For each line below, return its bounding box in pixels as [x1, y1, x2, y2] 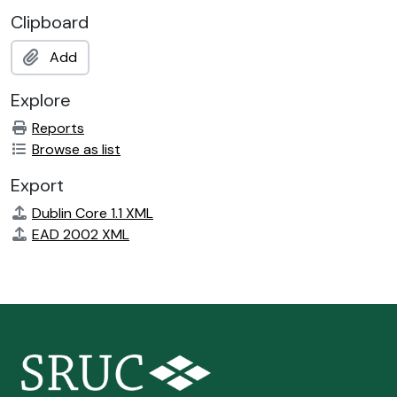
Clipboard [11, 11, 89, 34]
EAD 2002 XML [32, 225, 129, 244]
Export [11, 174, 64, 197]
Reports [32, 119, 84, 137]
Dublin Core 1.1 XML [32, 204, 153, 222]
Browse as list [32, 140, 121, 159]
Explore [11, 89, 71, 112]
